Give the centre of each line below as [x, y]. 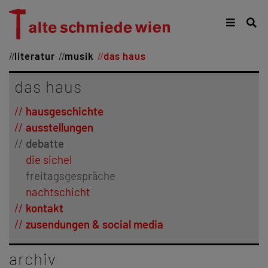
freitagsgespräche [70, 176]
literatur [35, 56]
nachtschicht [58, 192]
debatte [45, 144]
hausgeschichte [64, 111]
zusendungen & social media [94, 224]
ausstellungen [59, 127]
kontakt [44, 208]
